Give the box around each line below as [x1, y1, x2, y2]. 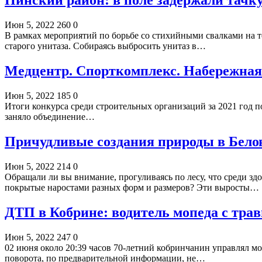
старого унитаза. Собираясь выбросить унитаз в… [5, 41, 206, 51]
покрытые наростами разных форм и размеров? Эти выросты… [5, 182, 259, 192]
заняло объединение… [5, 112, 95, 122]
